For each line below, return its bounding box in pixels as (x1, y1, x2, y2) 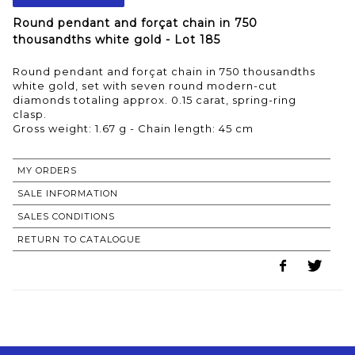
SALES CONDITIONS (17, 210, 115, 222)
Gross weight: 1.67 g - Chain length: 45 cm (13, 121, 254, 135)
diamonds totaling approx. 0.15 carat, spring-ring (13, 93, 296, 106)
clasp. (13, 107, 47, 120)
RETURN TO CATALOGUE (17, 233, 141, 245)
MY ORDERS (17, 164, 77, 176)
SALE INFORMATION (17, 187, 118, 199)
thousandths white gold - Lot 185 (13, 32, 220, 47)
